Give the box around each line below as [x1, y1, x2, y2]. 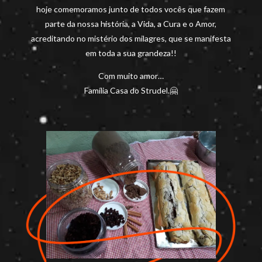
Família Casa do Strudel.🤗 [84, 85, 178, 95]
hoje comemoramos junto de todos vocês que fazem [36, 4, 226, 14]
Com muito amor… [98, 70, 164, 81]
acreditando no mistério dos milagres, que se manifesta [30, 33, 231, 43]
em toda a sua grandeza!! [85, 47, 177, 58]
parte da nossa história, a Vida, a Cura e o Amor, [45, 18, 217, 29]
